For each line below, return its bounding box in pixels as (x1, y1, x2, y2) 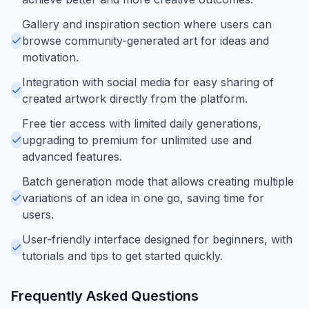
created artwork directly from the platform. (22, 91, 248, 106)
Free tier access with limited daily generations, (22, 116, 261, 130)
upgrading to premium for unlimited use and (22, 132, 252, 147)
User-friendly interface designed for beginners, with (22, 232, 292, 246)
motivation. (22, 50, 79, 64)
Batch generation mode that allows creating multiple (22, 174, 294, 188)
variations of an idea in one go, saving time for (22, 190, 264, 205)
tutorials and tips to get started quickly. (22, 248, 223, 263)
